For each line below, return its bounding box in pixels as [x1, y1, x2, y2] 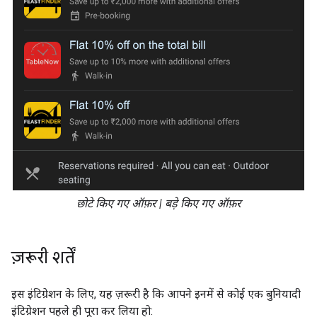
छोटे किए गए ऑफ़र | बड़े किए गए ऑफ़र [76, 197, 241, 210]
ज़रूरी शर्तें [11, 247, 75, 268]
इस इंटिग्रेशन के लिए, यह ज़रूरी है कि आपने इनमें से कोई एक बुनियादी [11, 287, 301, 301]
